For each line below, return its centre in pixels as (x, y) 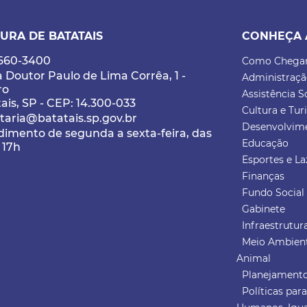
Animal (254, 259)
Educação (266, 144)
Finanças (263, 176)
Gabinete (264, 209)
